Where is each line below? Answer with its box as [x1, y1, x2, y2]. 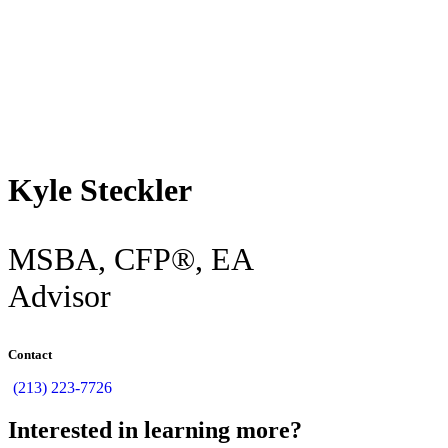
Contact [8, 347, 52, 363]
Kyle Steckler [8, 172, 192, 209]
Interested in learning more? [8, 417, 302, 444]
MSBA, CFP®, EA [8, 241, 254, 278]
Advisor [8, 278, 111, 315]
